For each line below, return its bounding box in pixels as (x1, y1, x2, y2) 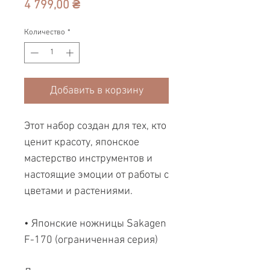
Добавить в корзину (49, 84, 143, 98)
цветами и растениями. (24, 185, 133, 198)
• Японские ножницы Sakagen (24, 218, 166, 231)
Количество (24, 27, 65, 37)
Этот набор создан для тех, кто (24, 120, 166, 133)
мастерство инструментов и (24, 152, 152, 166)
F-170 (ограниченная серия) (24, 234, 158, 247)
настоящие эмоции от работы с (24, 169, 169, 182)
